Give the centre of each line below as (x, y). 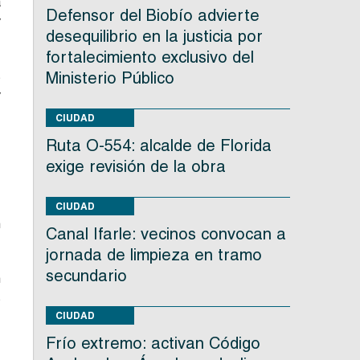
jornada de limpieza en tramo (153, 255)
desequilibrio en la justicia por (154, 37)
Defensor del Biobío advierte (152, 16)
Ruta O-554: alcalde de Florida (158, 146)
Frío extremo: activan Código (153, 344)
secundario (86, 276)
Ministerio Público (110, 78)
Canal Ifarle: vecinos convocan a (166, 234)
